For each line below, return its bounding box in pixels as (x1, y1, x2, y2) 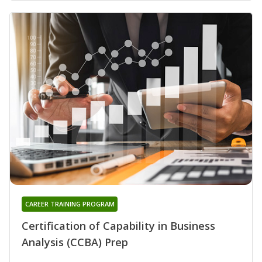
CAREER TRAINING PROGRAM (25, 199, 115, 208)
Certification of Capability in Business (22, 218, 215, 233)
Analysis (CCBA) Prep (22, 235, 128, 249)
